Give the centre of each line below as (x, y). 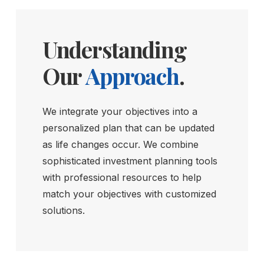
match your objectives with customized (129, 194)
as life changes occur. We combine (120, 145)
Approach (131, 76)
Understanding (114, 49)
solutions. (63, 211)
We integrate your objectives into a (120, 112)
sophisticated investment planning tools (130, 161)
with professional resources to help (122, 178)
